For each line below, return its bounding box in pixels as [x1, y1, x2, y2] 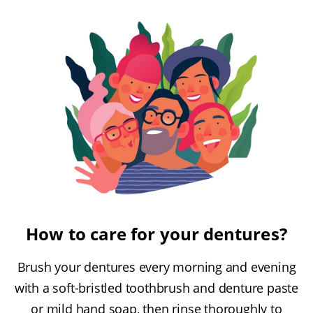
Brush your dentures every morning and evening [17, 259, 296, 276]
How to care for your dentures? [26, 222, 287, 246]
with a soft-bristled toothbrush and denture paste [14, 279, 299, 297]
